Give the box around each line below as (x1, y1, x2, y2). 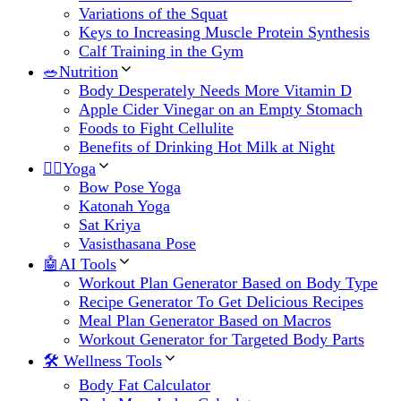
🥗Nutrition (43, 62, 118, 81)
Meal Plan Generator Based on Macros (79, 311, 331, 329)
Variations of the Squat (79, 4, 227, 22)
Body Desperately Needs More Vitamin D (79, 81, 352, 99)
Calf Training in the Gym (79, 41, 243, 60)
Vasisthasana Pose (79, 234, 196, 252)
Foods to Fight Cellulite (79, 118, 234, 137)
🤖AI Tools (43, 254, 116, 273)
